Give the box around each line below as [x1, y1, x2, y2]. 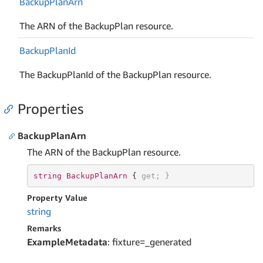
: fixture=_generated [107, 236, 191, 248]
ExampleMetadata [27, 236, 107, 248]
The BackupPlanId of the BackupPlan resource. [19, 68, 212, 80]
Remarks [27, 223, 61, 233]
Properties [18, 100, 83, 117]
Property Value [27, 193, 87, 203]
